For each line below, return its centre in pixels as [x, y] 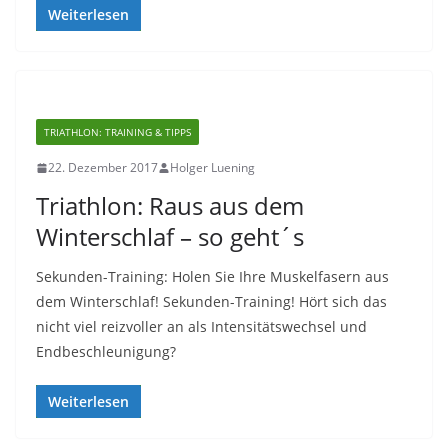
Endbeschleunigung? [106, 351]
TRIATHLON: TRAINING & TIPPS [117, 132]
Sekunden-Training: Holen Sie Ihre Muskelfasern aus [212, 276]
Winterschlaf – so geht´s [170, 236]
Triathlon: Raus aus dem [170, 205]
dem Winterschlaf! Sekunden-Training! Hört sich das [211, 301]
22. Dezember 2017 [103, 167]
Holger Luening [212, 167]
